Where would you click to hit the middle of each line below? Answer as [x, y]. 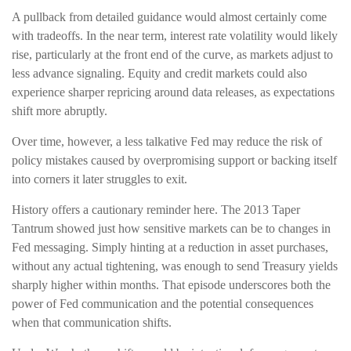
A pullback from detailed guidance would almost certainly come [169, 16]
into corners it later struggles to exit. [100, 179]
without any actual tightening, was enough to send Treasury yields [175, 266]
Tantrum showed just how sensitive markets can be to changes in [171, 228]
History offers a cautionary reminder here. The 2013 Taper [156, 209]
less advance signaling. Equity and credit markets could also [159, 73]
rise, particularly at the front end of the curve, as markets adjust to [172, 54]
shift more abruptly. [60, 110]
